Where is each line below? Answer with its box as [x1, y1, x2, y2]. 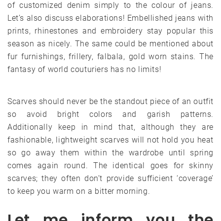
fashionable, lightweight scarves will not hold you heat [7, 135, 214, 145]
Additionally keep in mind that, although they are [7, 122, 214, 132]
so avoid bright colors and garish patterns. [7, 110, 214, 119]
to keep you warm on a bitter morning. [7, 186, 150, 196]
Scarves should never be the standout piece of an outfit [7, 97, 214, 107]
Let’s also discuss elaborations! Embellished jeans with [7, 13, 214, 23]
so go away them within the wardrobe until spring [7, 148, 214, 158]
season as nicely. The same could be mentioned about [7, 39, 214, 49]
